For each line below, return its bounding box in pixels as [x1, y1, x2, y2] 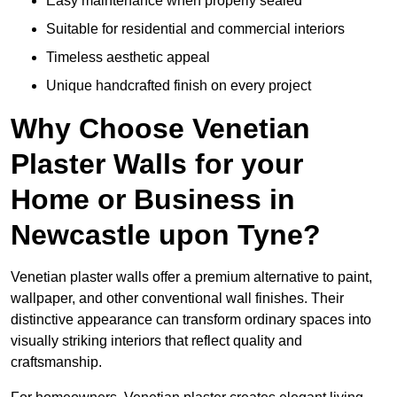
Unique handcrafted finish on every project [46, 78, 311, 94]
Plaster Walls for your [11, 148, 303, 181]
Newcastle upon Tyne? [11, 219, 321, 252]
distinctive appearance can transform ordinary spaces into [11, 312, 371, 328]
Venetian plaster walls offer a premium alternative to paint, [11, 269, 372, 285]
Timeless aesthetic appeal [46, 50, 210, 66]
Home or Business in [11, 183, 295, 216]
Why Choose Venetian [11, 113, 310, 145]
